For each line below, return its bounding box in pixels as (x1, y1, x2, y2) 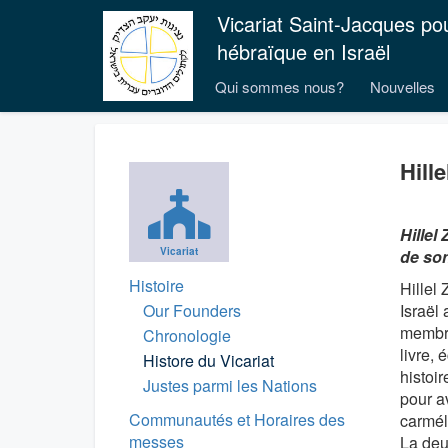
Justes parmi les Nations (143, 374, 317, 397)
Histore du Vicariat (143, 349, 274, 372)
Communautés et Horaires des (129, 408, 345, 431)
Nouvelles (370, 76, 435, 97)
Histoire (129, 274, 184, 297)
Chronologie (143, 324, 231, 347)
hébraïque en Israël (217, 37, 390, 66)
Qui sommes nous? (215, 76, 344, 97)
